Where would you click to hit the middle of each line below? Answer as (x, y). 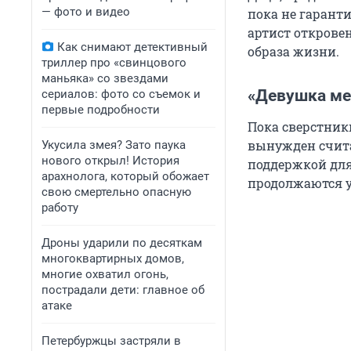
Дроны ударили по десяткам (122, 243)
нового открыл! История (110, 161)
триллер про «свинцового (114, 63)
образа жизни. (293, 52)
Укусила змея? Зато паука (114, 145)
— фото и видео (86, 12)
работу (60, 208)
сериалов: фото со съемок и (121, 94)
